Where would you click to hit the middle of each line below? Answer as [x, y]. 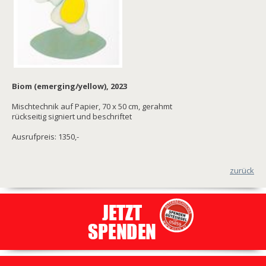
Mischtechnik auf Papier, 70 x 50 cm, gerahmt [92, 106]
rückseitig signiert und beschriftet [72, 116]
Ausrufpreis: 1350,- [45, 136]
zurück [242, 170]
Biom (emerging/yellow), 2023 [69, 86]
